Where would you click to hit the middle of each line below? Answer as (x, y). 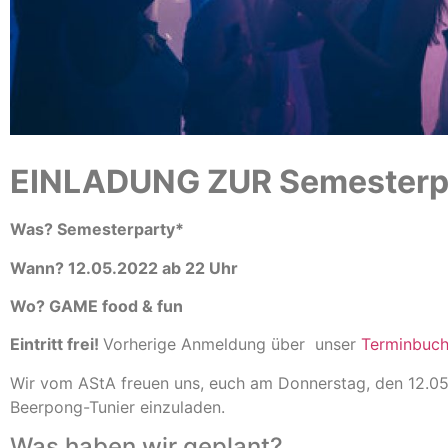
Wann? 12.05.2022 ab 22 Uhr (124, 267)
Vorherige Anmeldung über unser (232, 344)
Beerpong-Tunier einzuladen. (117, 406)
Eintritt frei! (56, 344)
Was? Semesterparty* (97, 229)
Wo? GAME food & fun (96, 305)
